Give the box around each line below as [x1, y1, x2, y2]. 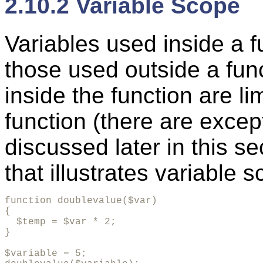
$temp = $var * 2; [5, 216, 116, 227]
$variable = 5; [5, 248, 87, 259]
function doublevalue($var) [5, 195, 157, 206]
